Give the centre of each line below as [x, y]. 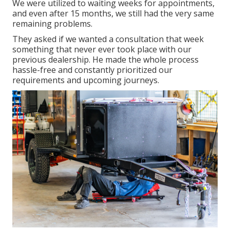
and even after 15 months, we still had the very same [113, 13]
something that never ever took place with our [102, 49]
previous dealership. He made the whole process [106, 60]
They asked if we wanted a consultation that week [108, 39]
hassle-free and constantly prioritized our [92, 70]
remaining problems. [52, 24]
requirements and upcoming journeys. [86, 80]
